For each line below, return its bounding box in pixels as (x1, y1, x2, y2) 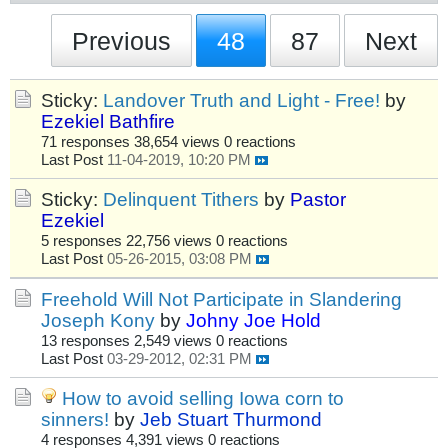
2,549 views (134, 333, 212, 350)
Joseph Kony (41, 309, 155, 332)
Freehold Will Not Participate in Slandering (41, 288, 402, 311)
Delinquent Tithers (103, 188, 259, 211)
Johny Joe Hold (186, 309, 321, 332)
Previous (72, 26, 172, 55)
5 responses (41, 233, 122, 250)
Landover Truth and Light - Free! (103, 89, 380, 112)
